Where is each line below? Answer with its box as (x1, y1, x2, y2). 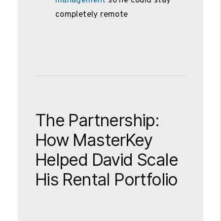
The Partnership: (35, 110, 160, 130)
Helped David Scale (35, 149, 179, 170)
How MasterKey (35, 129, 153, 150)
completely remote (55, 9, 128, 20)
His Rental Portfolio (35, 169, 178, 189)
